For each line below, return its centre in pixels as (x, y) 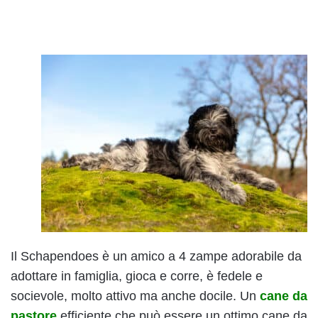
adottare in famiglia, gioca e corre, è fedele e (137, 276)
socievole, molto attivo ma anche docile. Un (135, 296)
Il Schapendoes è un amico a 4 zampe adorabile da (156, 256)
